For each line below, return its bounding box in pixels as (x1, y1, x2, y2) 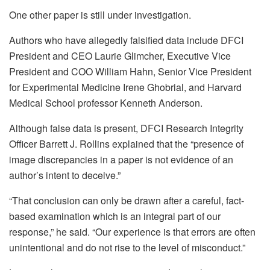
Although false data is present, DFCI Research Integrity (9, 121, 243, 136)
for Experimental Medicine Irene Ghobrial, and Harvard (9, 80, 242, 95)
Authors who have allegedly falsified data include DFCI (9, 33, 243, 48)
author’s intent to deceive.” (9, 168, 121, 183)
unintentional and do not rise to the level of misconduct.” (9, 240, 245, 255)
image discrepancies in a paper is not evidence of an (9, 152, 233, 167)
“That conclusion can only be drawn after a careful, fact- (9, 193, 244, 208)
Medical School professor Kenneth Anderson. (9, 96, 202, 110)
